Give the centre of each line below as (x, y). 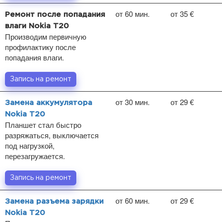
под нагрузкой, (30, 145)
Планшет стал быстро (43, 124)
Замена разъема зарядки (54, 201)
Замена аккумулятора (49, 103)
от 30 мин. (133, 102)
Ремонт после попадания (55, 14)
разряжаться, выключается (52, 135)
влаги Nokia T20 (37, 26)
